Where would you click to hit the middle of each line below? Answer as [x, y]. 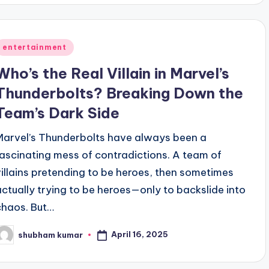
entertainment [35, 47]
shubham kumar [51, 234]
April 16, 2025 [140, 234]
